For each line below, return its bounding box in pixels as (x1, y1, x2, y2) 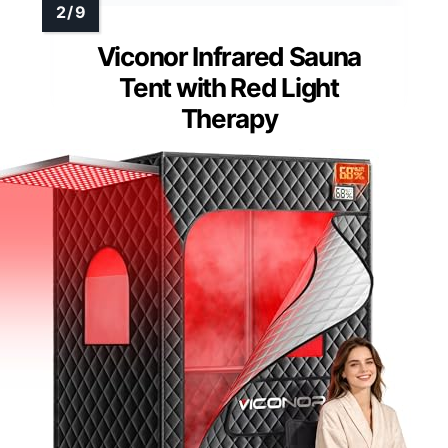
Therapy (180, 103, 278, 135)
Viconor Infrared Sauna (96, 41, 362, 73)
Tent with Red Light (119, 72, 339, 104)
